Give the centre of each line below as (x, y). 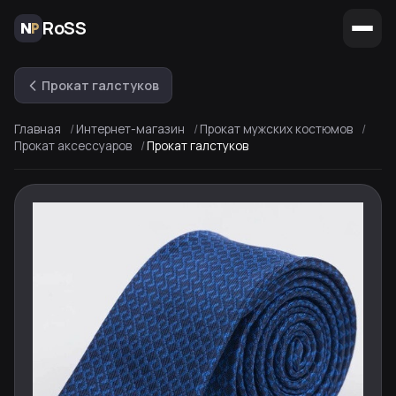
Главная (38, 129)
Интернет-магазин (130, 129)
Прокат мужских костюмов (276, 129)
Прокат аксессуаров (73, 146)
